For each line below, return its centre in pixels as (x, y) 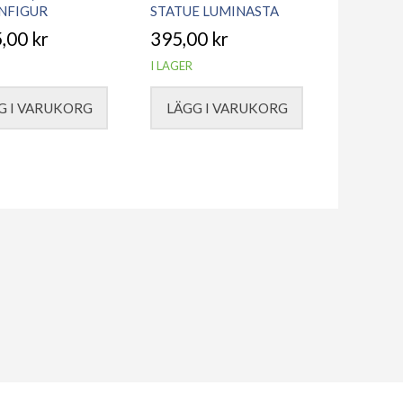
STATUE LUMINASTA (215, 10)
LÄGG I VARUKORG (227, 107)
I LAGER (172, 66)
